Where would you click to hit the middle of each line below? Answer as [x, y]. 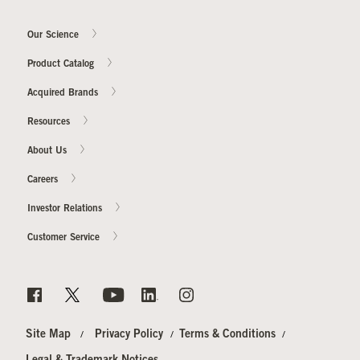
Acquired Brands [64, 94]
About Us [49, 151]
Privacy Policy [129, 335]
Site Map [48, 335]
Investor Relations [66, 209]
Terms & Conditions [227, 335]
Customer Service [65, 238]
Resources [50, 123]
